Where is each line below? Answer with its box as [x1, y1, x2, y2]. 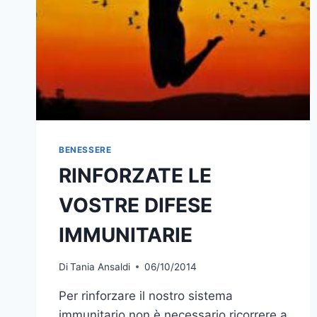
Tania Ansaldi [70, 260, 131, 272]
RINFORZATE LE [59, 163, 212, 188]
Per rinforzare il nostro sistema [59, 288, 233, 303]
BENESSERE [59, 144, 112, 156]
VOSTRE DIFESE [59, 193, 212, 218]
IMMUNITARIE [59, 223, 192, 248]
